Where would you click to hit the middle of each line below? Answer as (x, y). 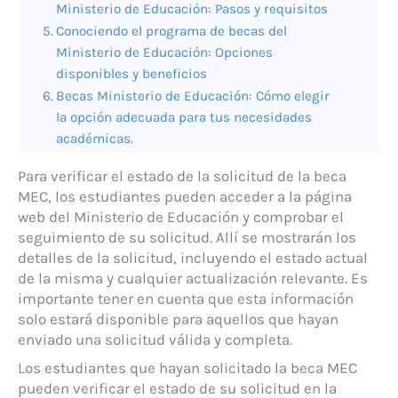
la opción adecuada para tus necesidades (184, 118)
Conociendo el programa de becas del (172, 32)
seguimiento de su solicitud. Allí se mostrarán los (187, 238)
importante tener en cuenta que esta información (186, 299)
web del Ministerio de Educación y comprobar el (181, 217)
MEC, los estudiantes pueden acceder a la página (185, 197)
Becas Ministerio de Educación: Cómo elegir (193, 96)
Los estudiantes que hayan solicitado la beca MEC (187, 367)
